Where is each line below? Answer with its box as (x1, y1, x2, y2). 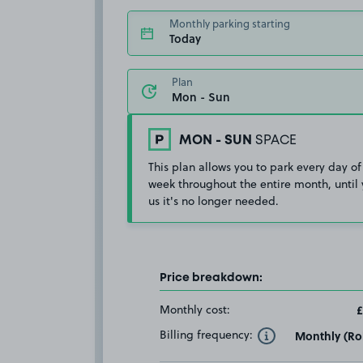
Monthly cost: (160, 301, 230, 318)
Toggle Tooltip (257, 329, 338, 340)
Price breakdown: (160, 273, 263, 283)
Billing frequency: (160, 326, 253, 343)
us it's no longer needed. (148, 193, 279, 209)
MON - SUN (179, 135, 252, 147)
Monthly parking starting (169, 15, 290, 31)
